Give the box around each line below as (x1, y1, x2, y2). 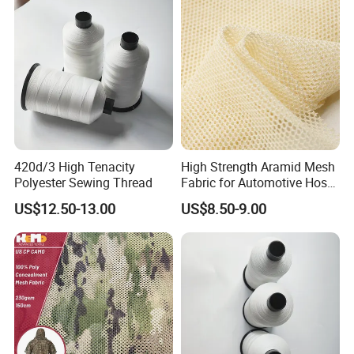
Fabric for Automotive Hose (180, 173, 333, 191)
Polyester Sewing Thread (14, 173, 153, 191)
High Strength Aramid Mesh (180, 157, 335, 175)
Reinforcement (180, 189, 262, 207)
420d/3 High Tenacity (14, 157, 136, 175)
